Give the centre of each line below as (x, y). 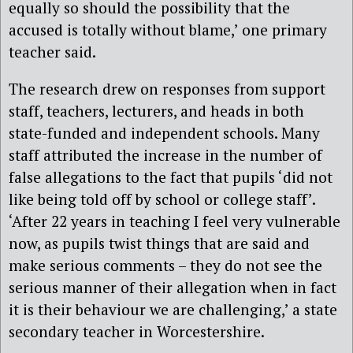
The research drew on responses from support (167, 89)
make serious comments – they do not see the (165, 266)
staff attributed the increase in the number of (165, 155)
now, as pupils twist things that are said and (159, 243)
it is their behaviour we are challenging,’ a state (173, 310)
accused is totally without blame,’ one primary (168, 30)
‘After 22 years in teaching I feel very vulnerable (175, 221)
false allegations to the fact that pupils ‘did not (171, 177)
